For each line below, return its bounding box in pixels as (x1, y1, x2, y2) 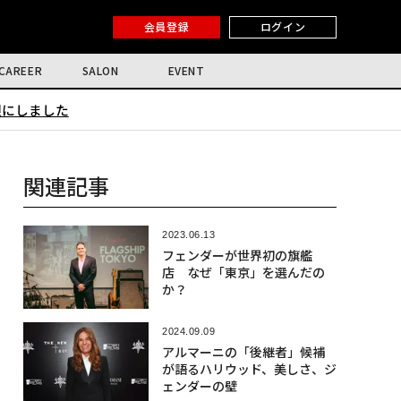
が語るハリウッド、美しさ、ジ (161, 360, 337, 379)
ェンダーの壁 (161, 377, 237, 396)
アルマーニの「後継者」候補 (161, 343, 325, 362)
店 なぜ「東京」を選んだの (161, 263, 325, 281)
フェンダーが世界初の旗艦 (161, 246, 312, 264)
